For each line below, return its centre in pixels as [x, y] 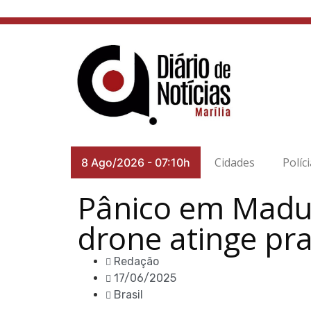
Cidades [235, 162]
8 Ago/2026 [113, 162]
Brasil [128, 295]
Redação [136, 261]
